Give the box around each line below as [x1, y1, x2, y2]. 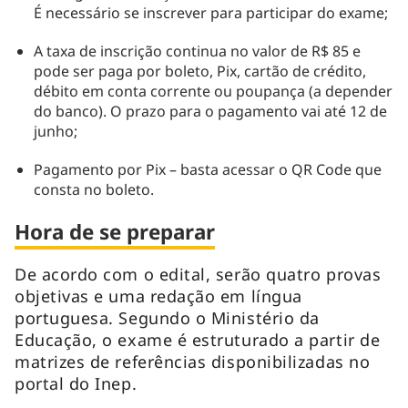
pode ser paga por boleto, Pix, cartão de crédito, [33, 60, 366, 81]
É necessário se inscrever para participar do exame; [33, 2, 388, 23]
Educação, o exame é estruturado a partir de [15, 328, 381, 351]
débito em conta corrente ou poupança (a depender [33, 80, 393, 101]
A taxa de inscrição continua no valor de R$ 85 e [33, 40, 361, 61]
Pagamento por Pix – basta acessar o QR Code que [33, 158, 382, 179]
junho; [33, 120, 77, 141]
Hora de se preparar [15, 217, 215, 246]
